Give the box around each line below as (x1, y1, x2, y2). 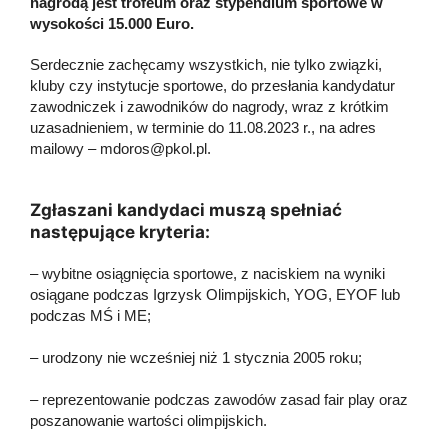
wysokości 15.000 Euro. (30, 14, 194, 32)
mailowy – (30, 139, 100, 157)
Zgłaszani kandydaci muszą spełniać (30, 199, 342, 220)
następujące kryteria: (30, 221, 210, 242)
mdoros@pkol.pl (100, 139, 207, 157)
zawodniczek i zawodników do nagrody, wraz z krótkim (30, 97, 389, 115)
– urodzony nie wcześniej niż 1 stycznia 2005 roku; (30, 348, 362, 366)
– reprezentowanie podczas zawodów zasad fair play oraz (30, 390, 408, 408)
